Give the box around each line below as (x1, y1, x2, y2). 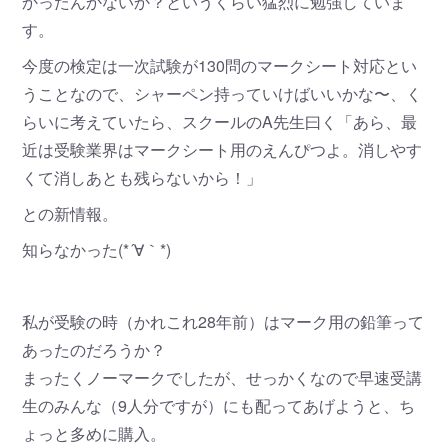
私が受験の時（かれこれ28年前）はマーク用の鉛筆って (22, 309, 425, 333)
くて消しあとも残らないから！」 (22, 165, 263, 189)
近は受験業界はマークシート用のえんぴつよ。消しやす (22, 137, 423, 161)
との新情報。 (22, 201, 119, 225)
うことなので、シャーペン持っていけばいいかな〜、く (22, 81, 423, 105)
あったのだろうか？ (22, 337, 167, 361)
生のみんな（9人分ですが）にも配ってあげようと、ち (22, 393, 416, 417)
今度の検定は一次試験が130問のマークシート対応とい (22, 53, 418, 77)
